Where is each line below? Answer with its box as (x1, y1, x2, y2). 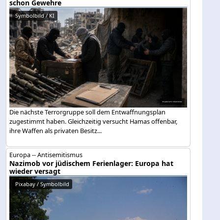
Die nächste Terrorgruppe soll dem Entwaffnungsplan (9, 107, 166, 116)
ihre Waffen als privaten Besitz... (9, 126, 102, 135)
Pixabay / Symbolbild (15, 180, 70, 188)
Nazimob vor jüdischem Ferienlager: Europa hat (9, 159, 174, 168)
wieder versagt (9, 166, 61, 176)
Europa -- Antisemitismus (9, 150, 83, 160)
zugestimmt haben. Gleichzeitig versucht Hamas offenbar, (9, 116, 178, 126)
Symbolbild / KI (15, 11, 55, 19)
